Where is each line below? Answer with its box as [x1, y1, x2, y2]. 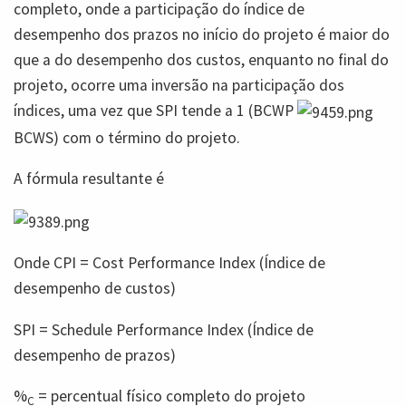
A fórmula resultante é [14, 169, 164, 189]
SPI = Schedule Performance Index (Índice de [14, 319, 314, 340]
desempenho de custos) [14, 278, 176, 299]
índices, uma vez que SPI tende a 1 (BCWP [14, 100, 297, 121]
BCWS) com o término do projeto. [14, 127, 240, 148]
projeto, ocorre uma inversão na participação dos [14, 74, 344, 95]
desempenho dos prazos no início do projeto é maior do [14, 24, 390, 44]
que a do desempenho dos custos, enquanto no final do [14, 49, 389, 70]
